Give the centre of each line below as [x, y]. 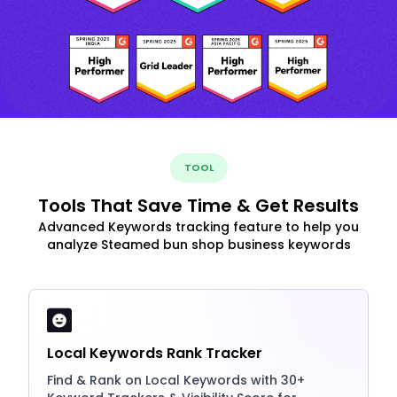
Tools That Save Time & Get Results [198, 206]
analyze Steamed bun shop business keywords [198, 245]
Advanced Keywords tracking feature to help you [198, 227]
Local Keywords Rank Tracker [155, 354]
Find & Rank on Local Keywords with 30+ [176, 381]
